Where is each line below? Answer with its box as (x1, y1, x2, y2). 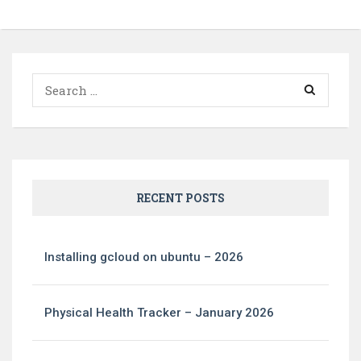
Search (280, 75, 317, 89)
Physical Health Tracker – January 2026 (44, 305, 274, 320)
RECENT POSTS (136, 189, 225, 205)
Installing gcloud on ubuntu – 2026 (44, 249, 243, 264)
